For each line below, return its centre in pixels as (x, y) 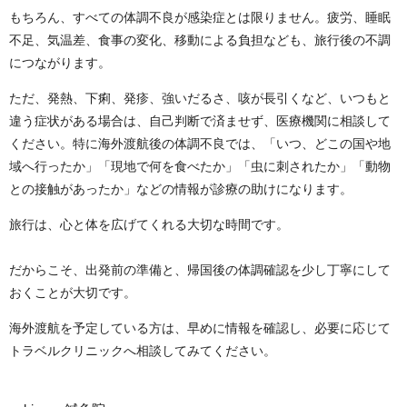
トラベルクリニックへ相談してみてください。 (143, 351)
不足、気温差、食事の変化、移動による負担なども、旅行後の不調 (200, 40)
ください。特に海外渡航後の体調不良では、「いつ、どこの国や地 (200, 144)
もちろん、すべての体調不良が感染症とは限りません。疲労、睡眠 (200, 18)
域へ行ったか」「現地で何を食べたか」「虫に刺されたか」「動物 (200, 167)
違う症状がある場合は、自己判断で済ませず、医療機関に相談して (200, 121)
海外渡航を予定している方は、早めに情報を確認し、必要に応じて (200, 328)
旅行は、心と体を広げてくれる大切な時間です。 (149, 225)
